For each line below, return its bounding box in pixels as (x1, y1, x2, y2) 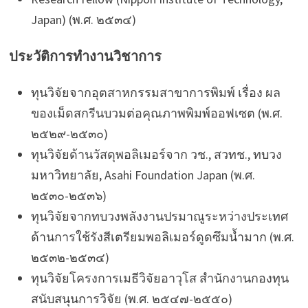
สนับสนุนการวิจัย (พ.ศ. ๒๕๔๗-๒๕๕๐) (30, 290, 232, 307)
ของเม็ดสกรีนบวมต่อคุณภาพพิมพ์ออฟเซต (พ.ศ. (30, 104, 283, 121)
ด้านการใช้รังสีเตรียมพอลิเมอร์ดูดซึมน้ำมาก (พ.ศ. (30, 228, 294, 245)
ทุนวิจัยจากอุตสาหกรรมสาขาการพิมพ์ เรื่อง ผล (30, 84, 280, 100)
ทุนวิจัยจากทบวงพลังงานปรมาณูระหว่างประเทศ (30, 208, 288, 224)
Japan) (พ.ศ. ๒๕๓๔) (30, 11, 136, 27)
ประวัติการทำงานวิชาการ (8, 47, 162, 65)
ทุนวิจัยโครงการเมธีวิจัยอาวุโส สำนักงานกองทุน (30, 269, 289, 286)
